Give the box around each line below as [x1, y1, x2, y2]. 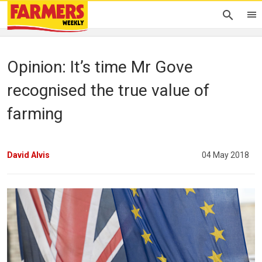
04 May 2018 [202, 150, 249, 160]
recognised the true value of [7, 81, 209, 100]
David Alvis [7, 150, 50, 160]
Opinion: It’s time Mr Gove [7, 57, 193, 77]
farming [7, 104, 63, 123]
